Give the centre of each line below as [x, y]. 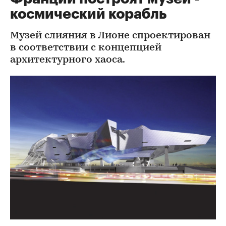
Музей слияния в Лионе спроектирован [110, 36]
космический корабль [88, 14]
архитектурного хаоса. [68, 60]
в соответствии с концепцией [86, 48]
